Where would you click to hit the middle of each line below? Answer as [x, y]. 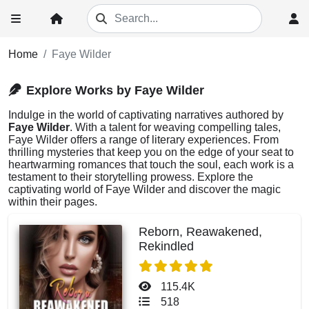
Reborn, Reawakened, [201, 232]
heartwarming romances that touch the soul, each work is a [151, 165]
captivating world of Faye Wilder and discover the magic [144, 189]
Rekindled [167, 246]
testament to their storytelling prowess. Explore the [131, 177]
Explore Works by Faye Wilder [115, 90]
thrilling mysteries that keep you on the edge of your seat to [151, 152]
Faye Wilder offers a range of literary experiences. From [143, 140]
